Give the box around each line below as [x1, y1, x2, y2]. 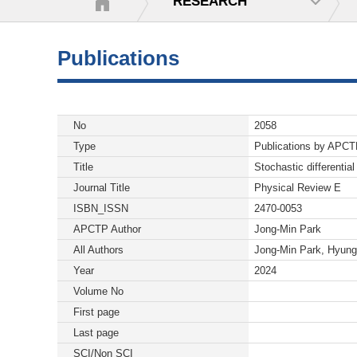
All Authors [73, 244, 124, 256]
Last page [73, 327, 119, 339]
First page [73, 306, 120, 318]
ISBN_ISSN [73, 202, 128, 214]
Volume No [73, 285, 124, 297]
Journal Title [73, 182, 130, 194]
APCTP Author [73, 223, 141, 235]
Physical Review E [254, 182, 341, 194]
